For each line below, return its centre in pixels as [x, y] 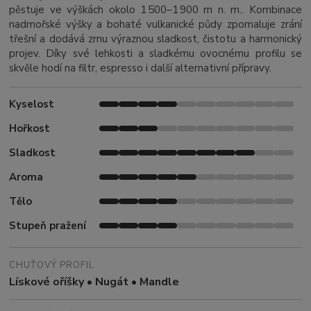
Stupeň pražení [48, 225]
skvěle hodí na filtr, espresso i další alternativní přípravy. [141, 68]
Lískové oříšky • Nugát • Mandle [94, 281]
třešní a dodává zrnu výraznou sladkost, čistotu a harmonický [155, 39]
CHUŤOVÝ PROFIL [52, 265]
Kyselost [32, 104]
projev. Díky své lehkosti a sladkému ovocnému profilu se [155, 53]
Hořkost [30, 128]
